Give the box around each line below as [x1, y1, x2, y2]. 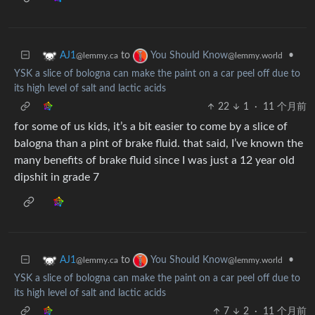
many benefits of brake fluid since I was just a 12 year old [14, 154, 295, 166]
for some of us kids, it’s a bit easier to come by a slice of [14, 120, 288, 132]
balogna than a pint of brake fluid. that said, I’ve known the [14, 137, 303, 149]
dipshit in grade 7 [14, 171, 99, 183]
